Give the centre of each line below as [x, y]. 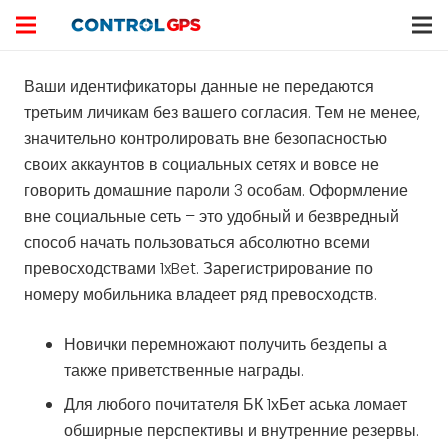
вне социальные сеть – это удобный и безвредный [211, 216]
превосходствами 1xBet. [113, 268]
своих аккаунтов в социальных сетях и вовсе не [201, 164]
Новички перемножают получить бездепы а [225, 344]
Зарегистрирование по [288, 268]
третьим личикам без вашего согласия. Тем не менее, [222, 112]
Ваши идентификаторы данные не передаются [199, 86]
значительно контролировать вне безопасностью [205, 138]
